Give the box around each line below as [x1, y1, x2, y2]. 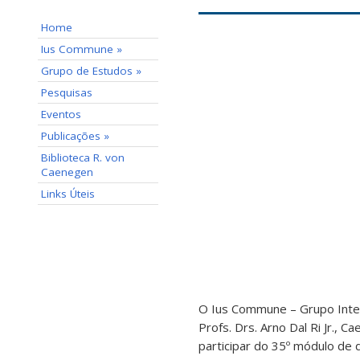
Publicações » [41, 129, 109, 143]
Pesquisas [41, 85, 92, 100]
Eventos [41, 107, 81, 121]
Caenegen [41, 165, 93, 179]
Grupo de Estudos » [41, 63, 141, 78]
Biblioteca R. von [41, 150, 125, 165]
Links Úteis [41, 186, 95, 201]
